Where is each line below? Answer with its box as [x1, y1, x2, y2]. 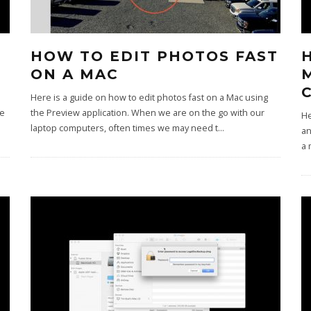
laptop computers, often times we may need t [31, 122, 218, 134]
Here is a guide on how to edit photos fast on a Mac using [31, 92, 268, 103]
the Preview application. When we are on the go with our [31, 107, 264, 119]
